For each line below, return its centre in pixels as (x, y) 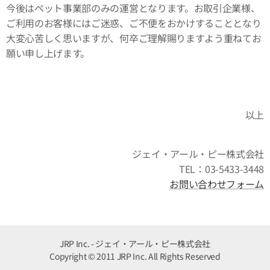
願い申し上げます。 (48, 53)
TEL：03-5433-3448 (221, 169)
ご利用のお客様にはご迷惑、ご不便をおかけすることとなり (134, 23)
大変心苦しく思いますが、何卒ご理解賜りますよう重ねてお (134, 38)
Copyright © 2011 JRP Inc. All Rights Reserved (135, 256)
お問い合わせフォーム (217, 184)
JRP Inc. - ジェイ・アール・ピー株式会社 (135, 243)
